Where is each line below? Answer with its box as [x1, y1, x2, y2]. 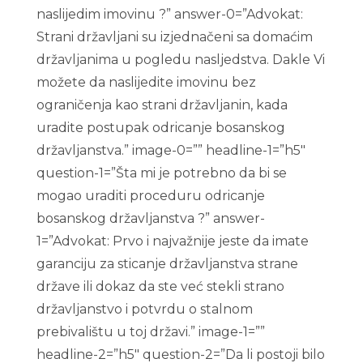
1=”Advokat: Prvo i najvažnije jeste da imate [36, 233, 309, 249]
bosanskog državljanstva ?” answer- [36, 211, 265, 226]
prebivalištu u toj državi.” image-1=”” [36, 324, 265, 340]
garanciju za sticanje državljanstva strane [36, 256, 298, 271]
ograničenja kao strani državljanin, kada [36, 97, 288, 113]
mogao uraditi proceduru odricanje [36, 188, 265, 203]
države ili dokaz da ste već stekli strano [36, 279, 284, 294]
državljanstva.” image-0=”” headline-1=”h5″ [36, 143, 305, 158]
